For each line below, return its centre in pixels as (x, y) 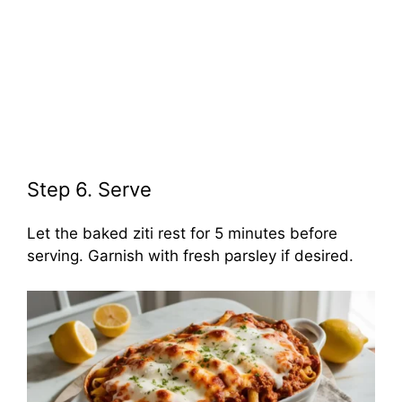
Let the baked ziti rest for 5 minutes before (182, 234)
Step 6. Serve (89, 190)
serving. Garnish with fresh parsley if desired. (190, 256)
